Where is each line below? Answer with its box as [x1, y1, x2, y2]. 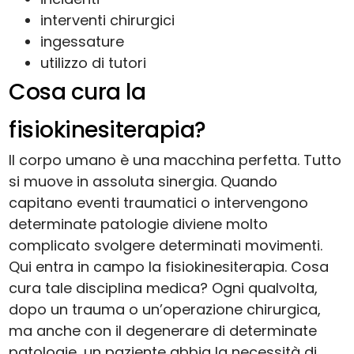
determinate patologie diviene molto [9, 214, 269, 235]
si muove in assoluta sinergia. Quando [9, 171, 278, 192]
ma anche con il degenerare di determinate [9, 321, 318, 341]
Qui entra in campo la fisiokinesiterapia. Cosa [9, 257, 330, 277]
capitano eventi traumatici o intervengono [9, 193, 309, 213]
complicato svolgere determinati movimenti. [9, 235, 323, 256]
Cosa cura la [9, 77, 146, 108]
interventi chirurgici [40, 10, 175, 31]
